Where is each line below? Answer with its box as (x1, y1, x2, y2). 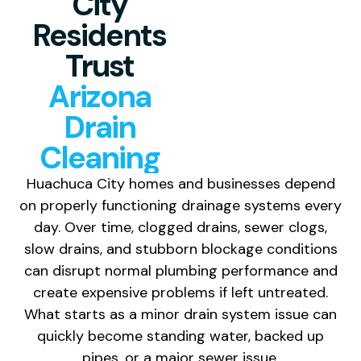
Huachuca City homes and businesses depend (26, 173, 335, 193)
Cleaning (39, 137, 160, 178)
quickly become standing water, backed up (37, 326, 324, 346)
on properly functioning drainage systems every (19, 195, 342, 215)
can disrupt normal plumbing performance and (23, 260, 338, 280)
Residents (32, 15, 167, 56)
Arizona (48, 76, 151, 117)
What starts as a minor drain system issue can (24, 304, 337, 324)
